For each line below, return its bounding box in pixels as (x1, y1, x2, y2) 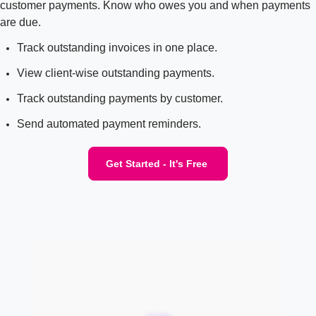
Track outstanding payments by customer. (17, 92, 223, 104)
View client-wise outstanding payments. (17, 66, 214, 79)
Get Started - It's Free (106, 157, 207, 169)
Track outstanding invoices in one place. (17, 41, 217, 54)
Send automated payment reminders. (17, 117, 201, 130)
